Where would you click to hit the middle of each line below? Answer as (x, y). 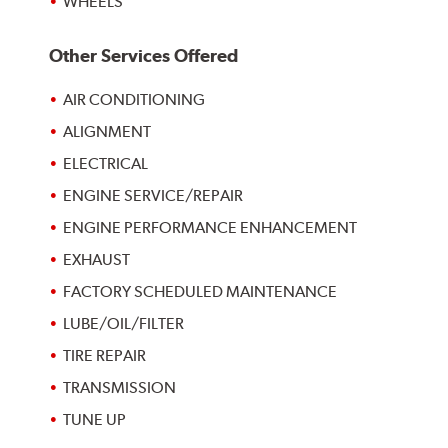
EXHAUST (97, 260)
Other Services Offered (144, 55)
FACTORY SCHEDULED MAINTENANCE (200, 292)
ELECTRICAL (106, 164)
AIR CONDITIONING (134, 100)
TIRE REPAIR (105, 356)
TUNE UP (95, 420)
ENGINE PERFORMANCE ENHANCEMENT (210, 228)
